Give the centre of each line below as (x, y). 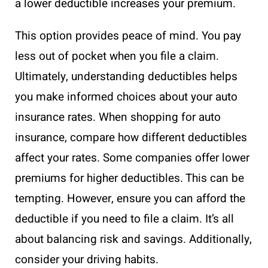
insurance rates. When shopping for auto (118, 118)
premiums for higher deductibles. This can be (130, 179)
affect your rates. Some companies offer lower (132, 158)
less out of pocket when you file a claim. (117, 57)
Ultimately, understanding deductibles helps (126, 77)
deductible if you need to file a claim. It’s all (124, 219)
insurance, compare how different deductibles (131, 138)
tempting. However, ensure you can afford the (130, 199)
